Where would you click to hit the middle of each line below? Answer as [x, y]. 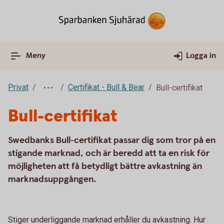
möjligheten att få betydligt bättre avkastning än [105, 166]
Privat [18, 87]
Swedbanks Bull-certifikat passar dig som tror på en [112, 140]
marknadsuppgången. [52, 179]
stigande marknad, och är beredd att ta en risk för [109, 153]
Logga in [201, 56]
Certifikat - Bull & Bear [106, 87]
